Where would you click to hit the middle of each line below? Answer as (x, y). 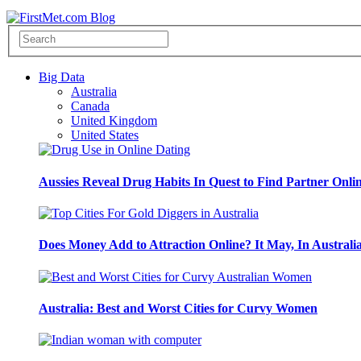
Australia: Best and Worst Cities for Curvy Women (178, 308)
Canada (90, 106)
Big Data (62, 77)
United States (105, 135)
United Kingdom (114, 121)
